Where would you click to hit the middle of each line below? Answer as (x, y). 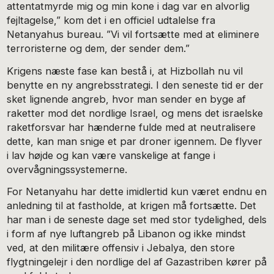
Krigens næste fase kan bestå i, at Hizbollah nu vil (125, 71)
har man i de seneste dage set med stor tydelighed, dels (137, 220)
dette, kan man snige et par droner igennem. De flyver (135, 141)
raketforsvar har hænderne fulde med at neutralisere (131, 127)
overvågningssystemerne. (67, 169)
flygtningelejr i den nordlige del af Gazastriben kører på (137, 262)
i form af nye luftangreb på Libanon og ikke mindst (127, 234)
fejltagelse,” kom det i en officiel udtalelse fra (111, 20)
